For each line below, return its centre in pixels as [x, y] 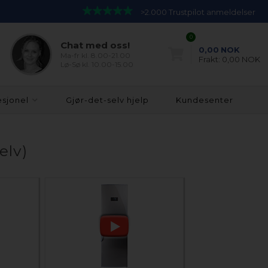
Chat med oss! [95, 45]
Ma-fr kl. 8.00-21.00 [96, 55]
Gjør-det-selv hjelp [107, 100]
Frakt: [210, 59]
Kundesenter [204, 100]
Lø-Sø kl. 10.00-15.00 [97, 64]
